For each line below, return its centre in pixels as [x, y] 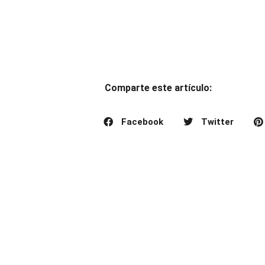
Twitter [217, 122]
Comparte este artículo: [158, 88]
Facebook [142, 122]
